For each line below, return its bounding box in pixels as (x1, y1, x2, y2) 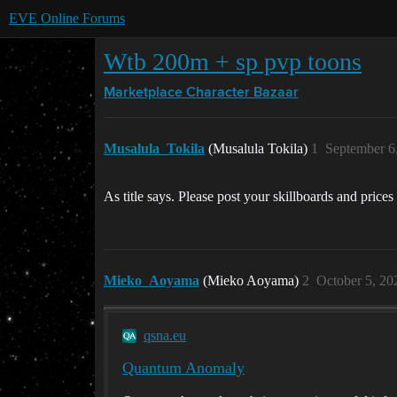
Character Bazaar (186, 86, 299, 100)
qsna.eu (144, 328, 186, 343)
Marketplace (104, 86, 183, 100)
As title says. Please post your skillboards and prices (104, 189, 393, 204)
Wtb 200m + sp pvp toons (104, 48, 362, 75)
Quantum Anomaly (122, 359, 245, 377)
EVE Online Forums (9, 11, 125, 26)
